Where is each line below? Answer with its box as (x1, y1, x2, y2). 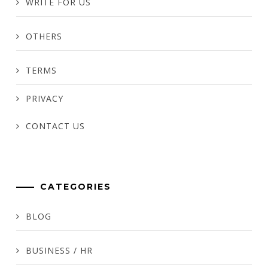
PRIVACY (26, 92, 63, 104)
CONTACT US (26, 120, 85, 132)
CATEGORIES (40, 181, 111, 192)
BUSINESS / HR (26, 244, 93, 256)
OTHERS (26, 30, 62, 42)
